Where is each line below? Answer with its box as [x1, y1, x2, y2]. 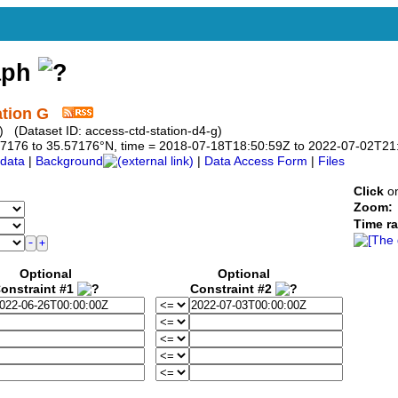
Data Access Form [204, 155, 307, 169]
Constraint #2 [190, 283, 275, 297]
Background [36, 155, 103, 169]
